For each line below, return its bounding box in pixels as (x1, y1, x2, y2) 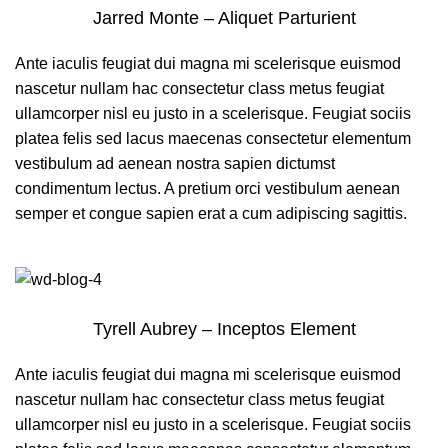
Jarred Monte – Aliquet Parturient (92, 7, 356, 28)
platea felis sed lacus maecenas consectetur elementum (15, 129, 411, 147)
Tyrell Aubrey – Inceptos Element (92, 319, 356, 340)
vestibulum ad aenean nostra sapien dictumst (15, 154, 335, 172)
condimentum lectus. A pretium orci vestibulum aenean (15, 179, 400, 197)
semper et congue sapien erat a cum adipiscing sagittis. (15, 204, 407, 222)
